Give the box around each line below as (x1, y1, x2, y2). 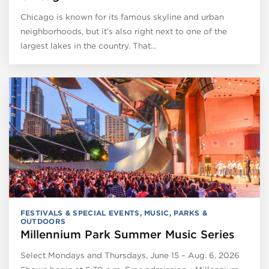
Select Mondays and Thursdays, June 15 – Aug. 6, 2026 (20, 250, 240, 260)
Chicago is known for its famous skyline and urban (20, 11, 224, 22)
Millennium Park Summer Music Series (20, 227, 234, 241)
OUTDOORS (20, 216, 66, 226)
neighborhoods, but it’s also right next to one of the (20, 26, 227, 36)
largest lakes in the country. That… (20, 40, 157, 50)
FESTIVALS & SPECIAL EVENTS (20, 208, 140, 217)
